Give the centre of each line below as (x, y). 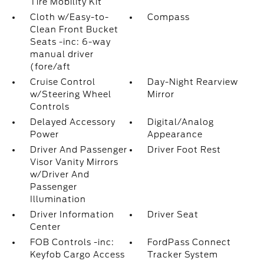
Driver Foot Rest (184, 150)
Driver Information (72, 214)
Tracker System (183, 255)
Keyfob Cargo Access (77, 255)
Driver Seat (173, 214)
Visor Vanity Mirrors (74, 162)
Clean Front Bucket (74, 29)
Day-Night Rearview (193, 82)
